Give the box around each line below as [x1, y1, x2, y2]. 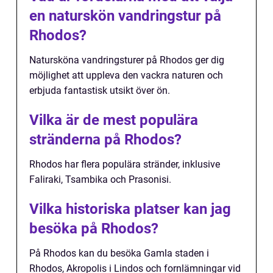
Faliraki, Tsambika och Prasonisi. [29, 174, 171, 186]
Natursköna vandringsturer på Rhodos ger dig [29, 54, 224, 66]
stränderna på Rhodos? [29, 131, 182, 149]
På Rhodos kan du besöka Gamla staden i [29, 247, 209, 260]
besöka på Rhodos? [29, 220, 158, 238]
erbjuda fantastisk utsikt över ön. [29, 85, 170, 97]
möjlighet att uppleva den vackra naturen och [29, 69, 223, 82]
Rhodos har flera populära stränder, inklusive [29, 158, 220, 171]
